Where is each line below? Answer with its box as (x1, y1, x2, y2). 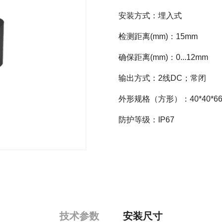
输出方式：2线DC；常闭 (118, 74, 206, 82)
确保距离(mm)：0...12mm (118, 53, 208, 61)
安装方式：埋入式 (118, 11, 182, 20)
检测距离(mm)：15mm (118, 32, 198, 41)
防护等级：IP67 (118, 115, 174, 124)
